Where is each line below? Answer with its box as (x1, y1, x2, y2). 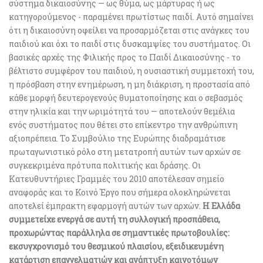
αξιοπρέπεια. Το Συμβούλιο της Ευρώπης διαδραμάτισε (9, 132, 225, 144)
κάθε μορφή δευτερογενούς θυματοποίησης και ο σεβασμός (9, 92, 243, 103)
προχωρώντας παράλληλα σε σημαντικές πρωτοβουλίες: (9, 227, 230, 238)
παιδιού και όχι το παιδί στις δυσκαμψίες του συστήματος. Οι (9, 38, 251, 49)
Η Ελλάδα (203, 200, 240, 211)
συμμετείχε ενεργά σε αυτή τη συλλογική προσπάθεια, (9, 213, 220, 225)
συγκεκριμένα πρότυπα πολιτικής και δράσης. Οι (9, 159, 201, 171)
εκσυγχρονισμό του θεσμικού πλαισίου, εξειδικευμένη (9, 240, 224, 252)
